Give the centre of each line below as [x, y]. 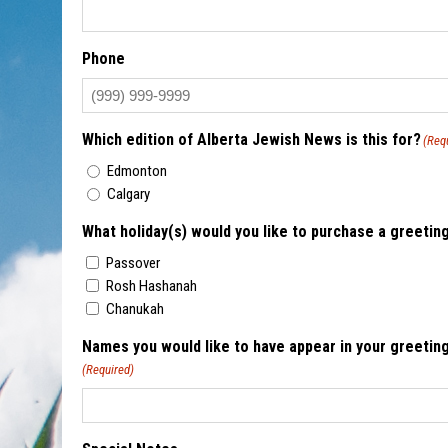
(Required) [108, 370]
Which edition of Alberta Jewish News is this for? [251, 140]
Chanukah [135, 309]
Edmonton [137, 171]
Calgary [128, 194]
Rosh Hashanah [151, 286]
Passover [133, 263]
